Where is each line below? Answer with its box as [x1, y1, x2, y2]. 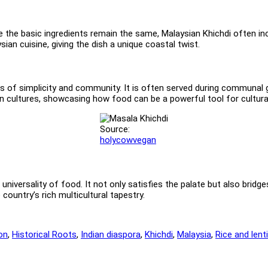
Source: [100, 124, 130, 135]
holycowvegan [100, 135, 156, 146]
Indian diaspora [81, 229, 141, 240]
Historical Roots [12, 229, 77, 240]
